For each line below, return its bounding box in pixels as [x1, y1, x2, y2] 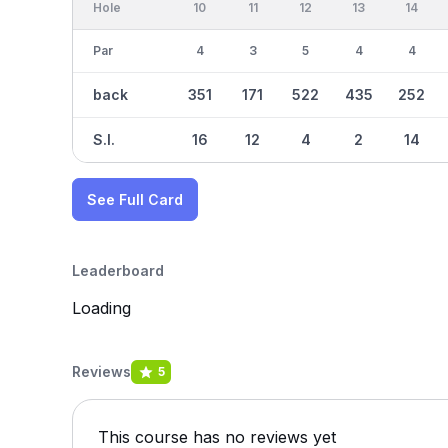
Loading [72, 298, 131, 318]
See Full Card [87, 191, 183, 208]
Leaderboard [72, 262, 164, 279]
